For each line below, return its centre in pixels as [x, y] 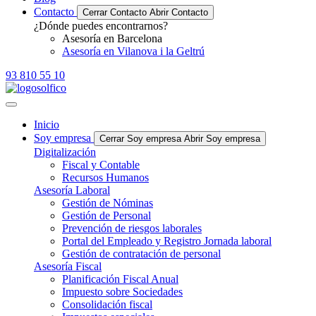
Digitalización [65, 152]
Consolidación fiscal [107, 304]
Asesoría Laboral [72, 190]
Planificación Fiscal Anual [120, 279]
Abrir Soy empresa [222, 139]
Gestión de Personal [107, 215]
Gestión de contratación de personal [141, 254]
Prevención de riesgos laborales [132, 228]
